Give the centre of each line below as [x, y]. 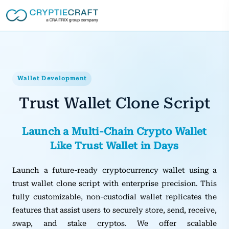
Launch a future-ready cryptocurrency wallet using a [114, 170]
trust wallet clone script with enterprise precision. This [114, 184]
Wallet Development [52, 78]
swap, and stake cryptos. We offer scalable [114, 223]
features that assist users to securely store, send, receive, [114, 210]
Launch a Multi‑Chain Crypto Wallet [114, 131]
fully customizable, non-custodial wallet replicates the [114, 197]
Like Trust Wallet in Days [114, 146]
